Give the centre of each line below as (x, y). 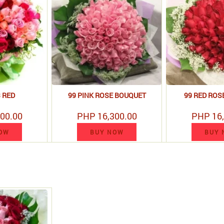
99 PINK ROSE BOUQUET (107, 95)
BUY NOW (107, 132)
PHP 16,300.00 (107, 116)
